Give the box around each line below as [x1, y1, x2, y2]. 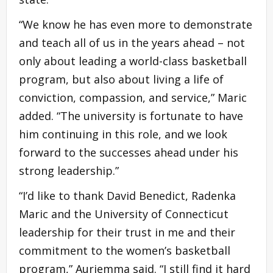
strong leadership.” [19, 163, 119, 179]
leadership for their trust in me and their [19, 225, 235, 240]
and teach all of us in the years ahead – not [19, 35, 245, 51]
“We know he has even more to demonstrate [19, 17, 252, 32]
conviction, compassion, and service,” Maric [19, 90, 247, 105]
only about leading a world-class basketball [19, 54, 247, 69]
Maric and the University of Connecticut [19, 207, 229, 222]
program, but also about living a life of [19, 72, 224, 87]
